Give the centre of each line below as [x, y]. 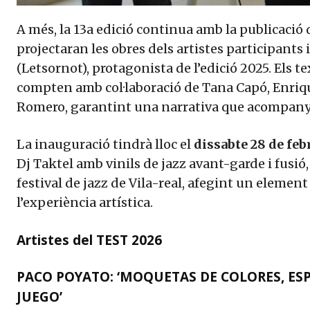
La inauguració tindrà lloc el [105, 144]
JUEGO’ [39, 297]
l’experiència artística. [85, 202]
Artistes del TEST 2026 [89, 240]
